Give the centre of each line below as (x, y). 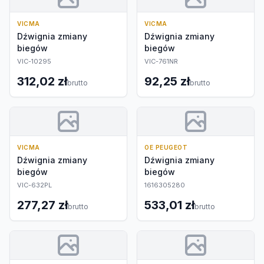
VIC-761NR (161, 61)
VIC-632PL (34, 185)
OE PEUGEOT (166, 147)
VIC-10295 (34, 61)
